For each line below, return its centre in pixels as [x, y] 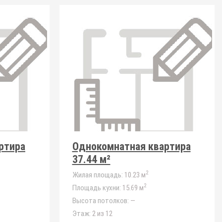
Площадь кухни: [96, 188]
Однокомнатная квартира [131, 146]
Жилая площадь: [97, 175]
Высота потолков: [100, 201]
